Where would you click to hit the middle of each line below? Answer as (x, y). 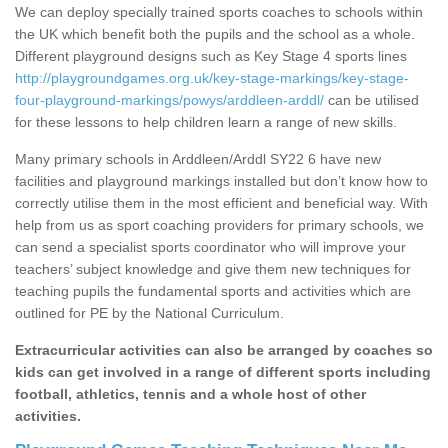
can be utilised (371, 100)
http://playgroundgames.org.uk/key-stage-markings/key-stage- (212, 78)
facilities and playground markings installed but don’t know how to (221, 181)
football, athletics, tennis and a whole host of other (190, 394)
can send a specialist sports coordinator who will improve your (210, 247)
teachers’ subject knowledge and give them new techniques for (213, 269)
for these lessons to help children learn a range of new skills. (206, 122)
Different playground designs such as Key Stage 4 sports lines (211, 56)
